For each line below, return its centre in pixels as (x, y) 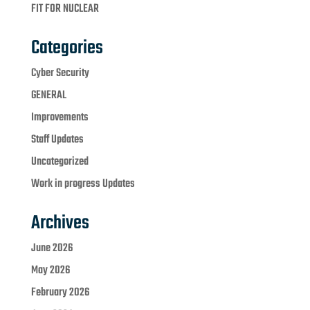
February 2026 (60, 293)
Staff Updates (57, 140)
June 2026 (52, 249)
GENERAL (48, 96)
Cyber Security (60, 74)
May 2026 (50, 271)
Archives (60, 224)
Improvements (60, 118)
